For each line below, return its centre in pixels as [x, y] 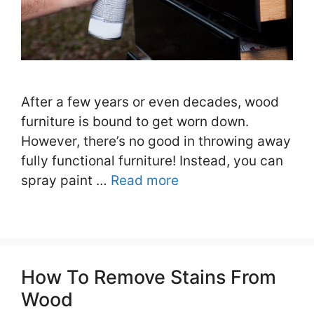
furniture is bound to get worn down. [135, 121]
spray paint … [66, 180]
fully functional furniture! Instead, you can [152, 161]
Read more [145, 180]
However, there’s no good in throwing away [156, 141]
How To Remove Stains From [149, 277]
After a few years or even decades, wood [150, 102]
